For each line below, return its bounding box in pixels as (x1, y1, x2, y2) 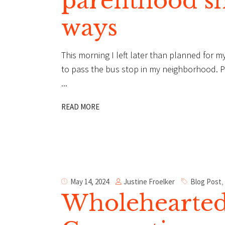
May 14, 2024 (70, 177, 109, 187)
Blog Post (190, 177, 221, 187)
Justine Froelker (124, 176, 175, 186)
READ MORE (61, 102, 99, 112)
